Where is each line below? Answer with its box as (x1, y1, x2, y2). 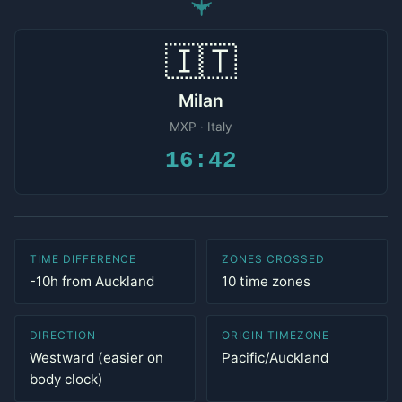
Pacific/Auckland (222, 349, 328, 366)
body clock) (30, 371, 103, 388)
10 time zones (222, 273, 310, 290)
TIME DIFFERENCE (30, 252, 137, 266)
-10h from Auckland (30, 273, 154, 290)
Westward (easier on (30, 349, 163, 366)
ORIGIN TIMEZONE (222, 328, 330, 342)
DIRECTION (30, 328, 96, 342)
